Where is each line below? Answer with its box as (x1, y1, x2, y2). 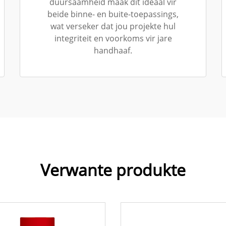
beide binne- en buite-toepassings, (47, 9, 179, 20)
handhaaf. (94, 45, 132, 56)
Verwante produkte (40, 159, 186, 181)
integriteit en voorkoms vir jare (54, 33, 172, 44)
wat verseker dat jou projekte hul (50, 21, 176, 32)
